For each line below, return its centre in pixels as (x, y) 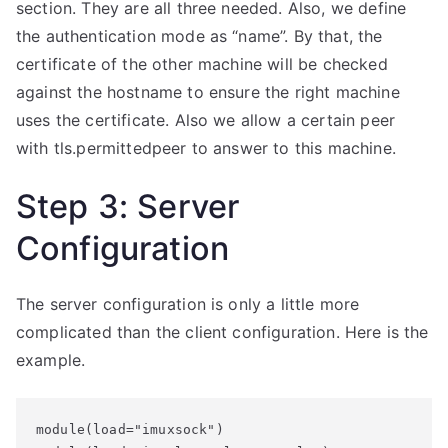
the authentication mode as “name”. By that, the (199, 36)
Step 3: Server (128, 206)
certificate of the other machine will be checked (202, 64)
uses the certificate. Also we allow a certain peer (206, 120)
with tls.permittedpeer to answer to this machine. (206, 148)
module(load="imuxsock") (130, 429)
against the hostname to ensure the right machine (208, 92)
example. (51, 360)
